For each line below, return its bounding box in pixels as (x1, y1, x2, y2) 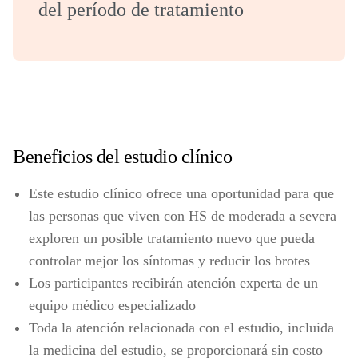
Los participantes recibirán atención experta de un (29, 275, 318, 291)
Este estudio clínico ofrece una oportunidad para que (29, 185, 334, 201)
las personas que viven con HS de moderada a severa (29, 208, 336, 224)
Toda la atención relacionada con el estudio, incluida (29, 320, 334, 336)
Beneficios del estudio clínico (13, 146, 232, 167)
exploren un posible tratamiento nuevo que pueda (29, 230, 315, 246)
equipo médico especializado (29, 297, 196, 313)
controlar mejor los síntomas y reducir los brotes (29, 253, 310, 268)
